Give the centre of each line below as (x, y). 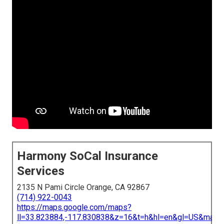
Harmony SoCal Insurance (87, 156)
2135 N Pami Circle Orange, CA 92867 (83, 187)
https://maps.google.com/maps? (74, 207)
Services (41, 171)
